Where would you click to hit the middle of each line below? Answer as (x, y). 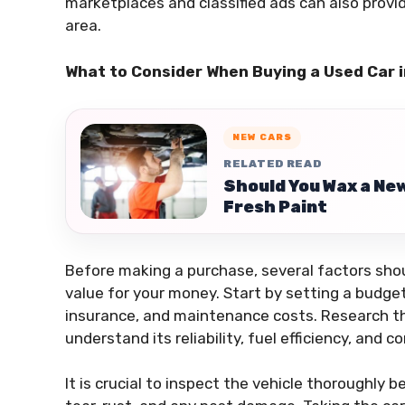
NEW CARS (262, 138)
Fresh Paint (275, 207)
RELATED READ (273, 164)
